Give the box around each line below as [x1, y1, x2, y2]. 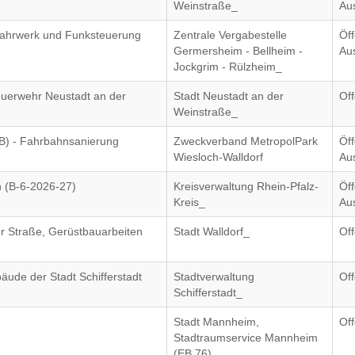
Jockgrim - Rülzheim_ [174, 60, 283, 73]
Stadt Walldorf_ [174, 225, 250, 238]
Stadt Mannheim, [174, 315, 260, 328]
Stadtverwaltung [174, 270, 255, 283]
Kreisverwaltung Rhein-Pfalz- [174, 180, 319, 193]
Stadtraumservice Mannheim [174, 331, 319, 344]
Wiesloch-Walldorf [174, 151, 264, 163]
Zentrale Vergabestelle [174, 29, 288, 41]
